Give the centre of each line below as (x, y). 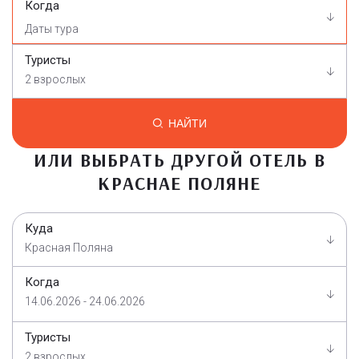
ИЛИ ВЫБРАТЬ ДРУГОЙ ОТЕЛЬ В (179, 160)
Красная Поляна (69, 248)
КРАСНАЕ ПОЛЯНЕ (179, 184)
